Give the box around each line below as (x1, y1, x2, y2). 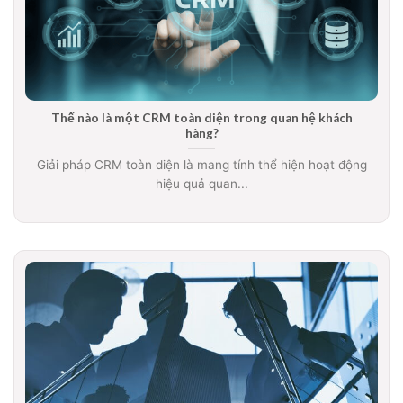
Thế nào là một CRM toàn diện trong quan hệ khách (50, 111, 353, 126)
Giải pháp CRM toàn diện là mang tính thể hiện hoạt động (36, 157, 367, 172)
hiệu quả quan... (155, 175, 248, 191)
